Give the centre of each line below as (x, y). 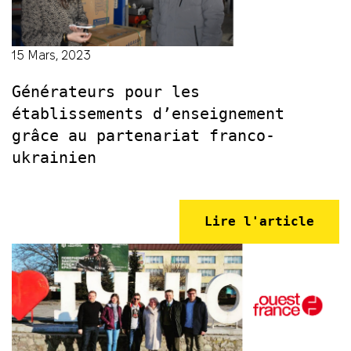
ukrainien (54, 158)
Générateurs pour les (106, 92)
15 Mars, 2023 (51, 56)
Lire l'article (259, 222)
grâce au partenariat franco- (143, 136)
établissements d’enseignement (148, 114)
